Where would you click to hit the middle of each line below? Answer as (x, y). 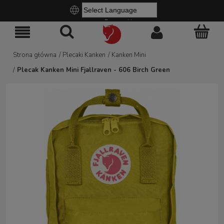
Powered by (119, 22)
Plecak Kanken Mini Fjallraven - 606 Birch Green (93, 70)
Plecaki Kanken (84, 55)
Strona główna (35, 55)
